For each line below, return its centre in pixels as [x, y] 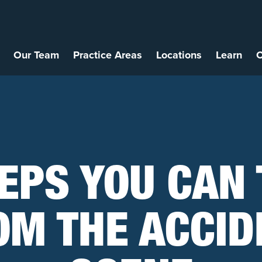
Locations [179, 55]
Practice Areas [107, 55]
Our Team [36, 55]
